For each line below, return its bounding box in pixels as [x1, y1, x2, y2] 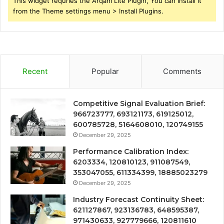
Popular [91, 66, 119, 76]
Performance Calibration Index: [73, 146, 188, 156]
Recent [22, 66, 47, 76]
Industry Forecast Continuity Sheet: [73, 194, 204, 204]
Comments [163, 66, 202, 76]
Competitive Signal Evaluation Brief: [73, 98, 205, 108]
